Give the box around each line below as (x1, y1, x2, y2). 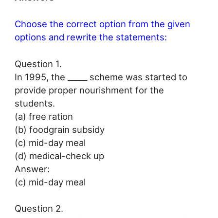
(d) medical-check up (15, 150, 104, 161)
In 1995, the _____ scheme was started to (15, 71, 187, 82)
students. (15, 97, 55, 109)
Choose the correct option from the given (15, 18, 190, 29)
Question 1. (15, 58, 62, 69)
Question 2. (15, 203, 63, 214)
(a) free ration (15, 110, 73, 122)
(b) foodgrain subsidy (15, 124, 105, 135)
